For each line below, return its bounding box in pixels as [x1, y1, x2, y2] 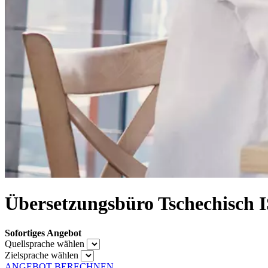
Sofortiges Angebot [5, 227, 81, 238]
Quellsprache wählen [5, 238, 84, 249]
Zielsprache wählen [5, 249, 78, 260]
